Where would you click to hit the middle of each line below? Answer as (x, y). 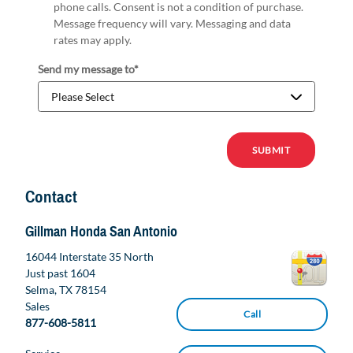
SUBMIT (271, 150)
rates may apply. (93, 39)
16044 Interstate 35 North (89, 256)
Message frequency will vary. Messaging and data (172, 23)
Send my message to (86, 69)
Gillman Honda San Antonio (101, 231)
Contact (51, 197)
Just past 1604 (60, 273)
